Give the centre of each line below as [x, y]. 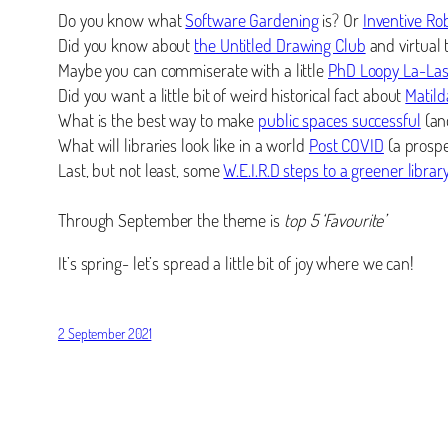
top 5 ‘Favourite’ [335, 219]
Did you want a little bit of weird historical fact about [232, 94]
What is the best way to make [158, 119]
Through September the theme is [171, 219]
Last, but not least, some [141, 169]
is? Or [340, 19]
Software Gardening [252, 19]
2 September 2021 [105, 333]
